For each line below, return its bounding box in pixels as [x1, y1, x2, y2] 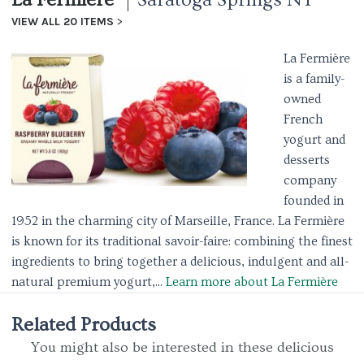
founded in [284, 193, 344, 208]
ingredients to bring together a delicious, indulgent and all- [11, 254, 349, 269]
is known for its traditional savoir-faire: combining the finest [11, 234, 353, 249]
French [284, 112, 323, 127]
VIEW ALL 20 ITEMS [11, 15, 114, 28]
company [284, 173, 336, 188]
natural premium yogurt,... [11, 275, 166, 289]
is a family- [284, 71, 344, 86]
